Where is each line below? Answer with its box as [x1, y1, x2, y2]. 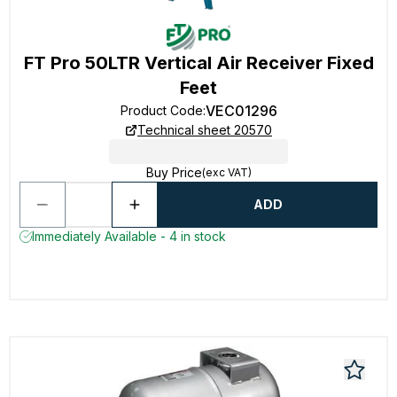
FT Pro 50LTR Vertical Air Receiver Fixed [23, 52, 374, 74]
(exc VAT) [201, 166, 252, 179]
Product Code [120, 103, 203, 118]
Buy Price [145, 165, 202, 180]
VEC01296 [205, 102, 277, 120]
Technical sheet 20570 [137, 122, 272, 137]
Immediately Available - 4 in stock [32, 229, 226, 244]
